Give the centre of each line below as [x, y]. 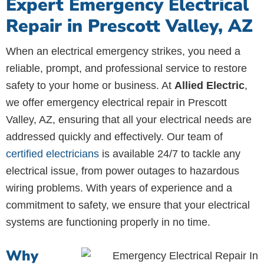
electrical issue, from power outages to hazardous [123, 171]
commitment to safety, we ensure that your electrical [128, 205]
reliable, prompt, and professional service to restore [126, 68]
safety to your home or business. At [90, 85]
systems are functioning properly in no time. [108, 222]
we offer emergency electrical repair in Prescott [116, 103]
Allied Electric [209, 85]
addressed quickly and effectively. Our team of [114, 137]
